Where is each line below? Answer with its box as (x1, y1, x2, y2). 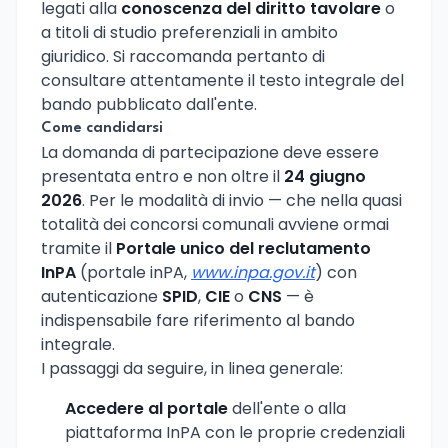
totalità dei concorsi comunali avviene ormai (41, 212, 389, 236)
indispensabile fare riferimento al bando (41, 308, 355, 332)
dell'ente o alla (228, 396, 346, 420)
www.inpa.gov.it (191, 260, 315, 284)
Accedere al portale (65, 396, 228, 420)
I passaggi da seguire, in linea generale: (41, 356, 343, 380)
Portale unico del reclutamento (116, 236, 371, 260)
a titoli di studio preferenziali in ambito (41, 20, 338, 44)
